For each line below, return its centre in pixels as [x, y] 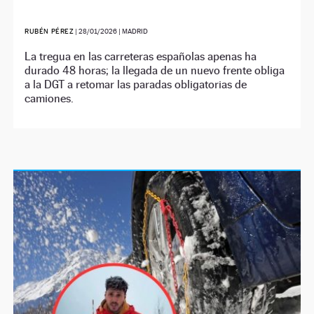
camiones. [49, 99]
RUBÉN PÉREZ [49, 32]
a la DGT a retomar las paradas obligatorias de [136, 85]
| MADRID [133, 32]
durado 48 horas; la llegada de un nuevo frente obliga [155, 71]
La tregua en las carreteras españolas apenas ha [141, 57]
